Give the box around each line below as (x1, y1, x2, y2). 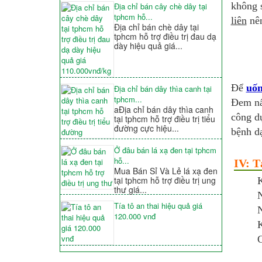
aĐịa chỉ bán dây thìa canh (113, 104, 213, 116)
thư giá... (113, 184, 147, 196)
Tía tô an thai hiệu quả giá (113, 200, 202, 212)
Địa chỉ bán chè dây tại (113, 21, 199, 33)
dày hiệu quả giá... (113, 40, 182, 52)
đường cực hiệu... (113, 122, 179, 135)
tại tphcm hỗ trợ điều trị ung (113, 174, 216, 187)
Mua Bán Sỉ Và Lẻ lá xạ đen (113, 165, 218, 177)
